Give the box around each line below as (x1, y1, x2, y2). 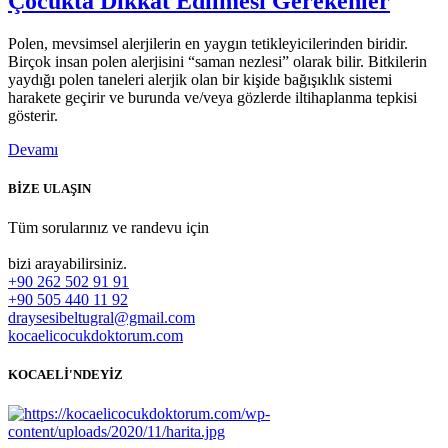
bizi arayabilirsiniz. (8, 254, 127, 272)
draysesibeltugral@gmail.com (8, 308, 195, 326)
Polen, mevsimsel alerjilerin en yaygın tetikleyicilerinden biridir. (8, 34, 408, 52)
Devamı (8, 140, 58, 158)
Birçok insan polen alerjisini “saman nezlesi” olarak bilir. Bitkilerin (8, 52, 427, 70)
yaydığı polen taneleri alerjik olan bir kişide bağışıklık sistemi (8, 70, 392, 88)
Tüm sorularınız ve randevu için (8, 218, 209, 236)
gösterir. (8, 106, 58, 124)
